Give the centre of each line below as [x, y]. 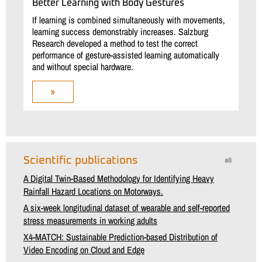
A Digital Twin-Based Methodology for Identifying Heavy [119, 179]
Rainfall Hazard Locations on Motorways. [93, 192]
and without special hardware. [83, 67]
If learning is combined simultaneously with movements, [129, 20]
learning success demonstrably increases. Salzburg [120, 32]
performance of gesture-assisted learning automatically [126, 55]
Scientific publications [81, 161]
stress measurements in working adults [90, 221]
